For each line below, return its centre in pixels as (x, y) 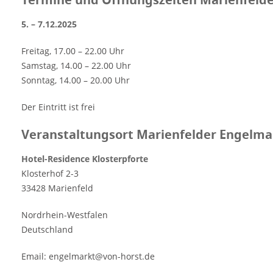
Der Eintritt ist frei (58, 107)
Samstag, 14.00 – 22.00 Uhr (76, 66)
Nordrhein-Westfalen (65, 215)
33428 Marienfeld (57, 188)
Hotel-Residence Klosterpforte (85, 159)
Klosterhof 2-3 (50, 173)
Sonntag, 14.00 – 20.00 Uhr (76, 80)
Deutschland (47, 229)
